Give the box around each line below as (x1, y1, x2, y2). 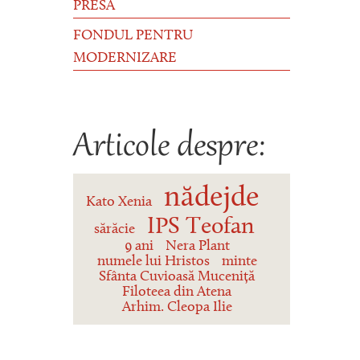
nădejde (163, 183, 260, 213)
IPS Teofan (147, 215, 256, 239)
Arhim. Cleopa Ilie (121, 300, 232, 315)
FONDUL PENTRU (73, 29, 193, 44)
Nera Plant (166, 239, 230, 254)
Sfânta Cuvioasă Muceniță (99, 269, 256, 284)
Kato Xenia (85, 194, 152, 210)
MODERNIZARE (73, 51, 177, 67)
